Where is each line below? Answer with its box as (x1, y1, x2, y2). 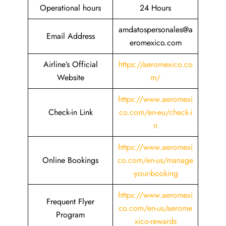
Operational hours (40, 2, 101, 14)
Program (56, 209, 85, 220)
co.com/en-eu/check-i (119, 106, 192, 118)
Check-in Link (48, 106, 93, 118)
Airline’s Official (43, 59, 98, 70)
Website (56, 72, 84, 83)
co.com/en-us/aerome (119, 202, 192, 214)
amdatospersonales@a (118, 24, 193, 35)
